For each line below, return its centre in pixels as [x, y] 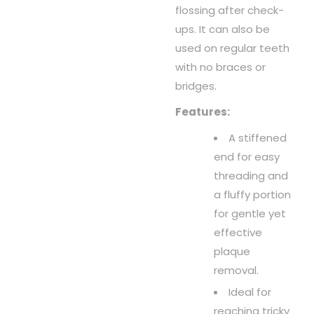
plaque [232, 252]
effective [238, 233]
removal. [236, 271]
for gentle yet [250, 214]
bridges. [196, 86]
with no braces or [220, 67]
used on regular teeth [232, 48]
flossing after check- [230, 11]
